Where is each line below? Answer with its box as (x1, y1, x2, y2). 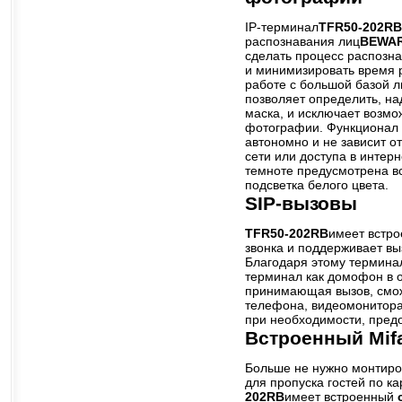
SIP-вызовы (245, 192, 357, 214)
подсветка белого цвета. (245, 177, 389, 192)
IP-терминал (245, 19, 319, 34)
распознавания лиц (245, 33, 360, 48)
